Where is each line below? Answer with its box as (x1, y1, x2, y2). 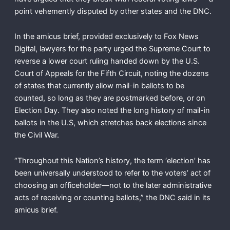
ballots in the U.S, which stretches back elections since (14, 118, 206, 128)
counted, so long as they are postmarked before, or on (14, 93, 205, 103)
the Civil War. (14, 130, 61, 140)
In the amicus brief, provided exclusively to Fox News (14, 32, 199, 42)
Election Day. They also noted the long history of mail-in (14, 106, 210, 116)
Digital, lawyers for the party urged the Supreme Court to (14, 44, 210, 54)
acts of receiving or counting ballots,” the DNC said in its (14, 193, 210, 202)
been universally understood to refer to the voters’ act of (14, 168, 210, 178)
